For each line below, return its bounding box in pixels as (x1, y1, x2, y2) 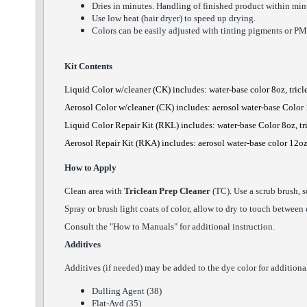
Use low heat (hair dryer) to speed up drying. (92, 13, 256, 23)
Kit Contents (64, 61, 112, 71)
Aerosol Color (64, 102, 119, 112)
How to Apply (64, 162, 116, 173)
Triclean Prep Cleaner (124, 186, 210, 196)
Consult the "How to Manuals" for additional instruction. (64, 221, 277, 232)
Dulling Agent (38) (92, 286, 162, 296)
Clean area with (64, 186, 124, 196)
